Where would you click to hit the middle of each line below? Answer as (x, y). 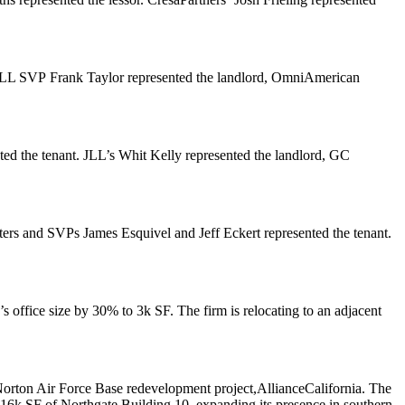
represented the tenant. (326, 233)
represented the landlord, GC (266, 155)
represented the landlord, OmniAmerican (242, 77)
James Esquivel (127, 233)
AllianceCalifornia (309, 388)
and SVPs (51, 233)
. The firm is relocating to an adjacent (276, 311)
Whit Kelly (150, 155)
